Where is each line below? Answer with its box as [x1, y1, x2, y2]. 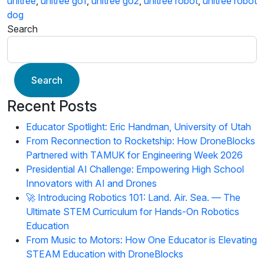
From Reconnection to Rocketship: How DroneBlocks [26, 135, 255, 147]
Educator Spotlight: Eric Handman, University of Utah [26, 121, 251, 133]
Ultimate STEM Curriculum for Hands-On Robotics [26, 206, 239, 218]
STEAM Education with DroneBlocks [26, 248, 183, 260]
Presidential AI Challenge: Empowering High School [26, 163, 244, 176]
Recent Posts [7, 97, 97, 115]
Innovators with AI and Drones [26, 177, 157, 190]
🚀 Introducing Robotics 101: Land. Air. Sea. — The [26, 192, 240, 204]
